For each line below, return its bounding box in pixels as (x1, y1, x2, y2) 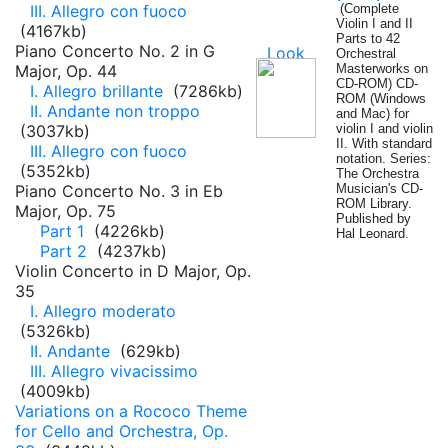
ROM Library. (336, 196, 412, 211)
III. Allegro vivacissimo (30, 361, 198, 381)
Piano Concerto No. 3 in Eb (15, 181, 223, 201)
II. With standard (336, 136, 432, 151)
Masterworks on (336, 61, 428, 76)
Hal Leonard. (336, 226, 409, 241)
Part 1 (40, 221, 89, 241)
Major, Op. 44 (15, 61, 117, 81)
